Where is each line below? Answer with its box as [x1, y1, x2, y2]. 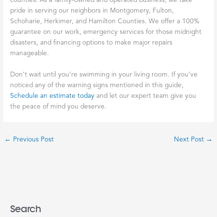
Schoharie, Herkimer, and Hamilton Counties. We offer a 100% [10, 18, 200, 25]
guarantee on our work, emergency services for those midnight [10, 29, 202, 35]
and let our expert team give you [94, 93, 197, 99]
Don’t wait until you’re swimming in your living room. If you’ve [10, 71, 198, 78]
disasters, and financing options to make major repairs [10, 39, 173, 46]
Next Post [173, 136, 206, 143]
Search [10, 203, 42, 216]
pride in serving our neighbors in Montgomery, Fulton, [10, 7, 174, 14]
